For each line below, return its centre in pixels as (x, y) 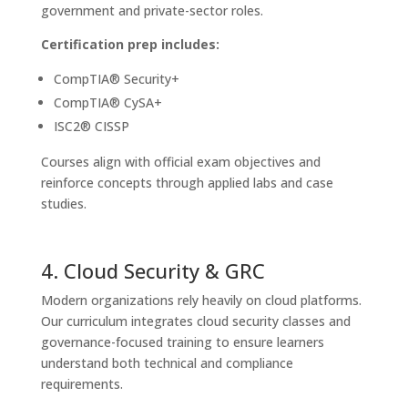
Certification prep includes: (130, 44)
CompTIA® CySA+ (107, 102)
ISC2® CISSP (91, 126)
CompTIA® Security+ (116, 78)
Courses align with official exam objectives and (180, 161)
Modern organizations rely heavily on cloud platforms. (201, 300)
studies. (63, 203)
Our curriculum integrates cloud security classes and (195, 321)
